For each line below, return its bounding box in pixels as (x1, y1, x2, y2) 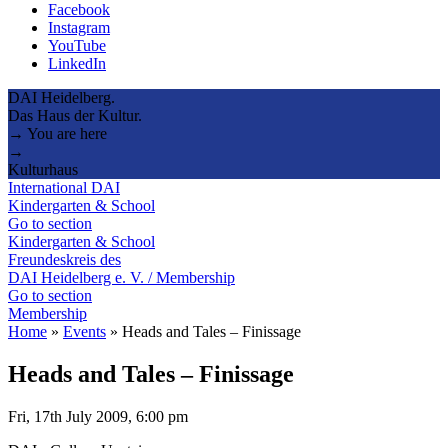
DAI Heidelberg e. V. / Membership (8, 268, 235, 286)
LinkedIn (48, 54, 106, 72)
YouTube (48, 36, 106, 54)
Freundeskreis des (8, 250, 121, 268)
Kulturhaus (8, 160, 78, 178)
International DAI (8, 178, 120, 196)
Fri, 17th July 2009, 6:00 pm (8, 407, 188, 425)
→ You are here (8, 124, 107, 142)
